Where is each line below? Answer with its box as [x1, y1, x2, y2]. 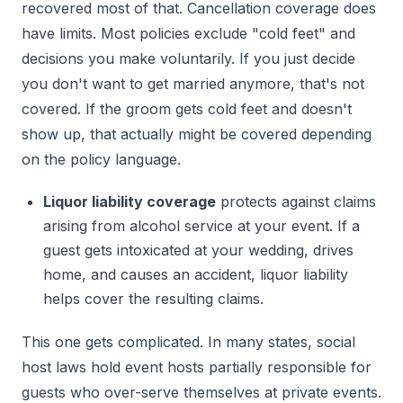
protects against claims [216, 193, 376, 211]
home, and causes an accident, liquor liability [43, 265, 348, 284]
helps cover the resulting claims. [43, 290, 264, 309]
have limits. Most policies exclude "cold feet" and [22, 24, 355, 43]
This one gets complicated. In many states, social [22, 333, 355, 352]
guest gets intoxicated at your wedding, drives [43, 241, 354, 260]
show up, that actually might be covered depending [22, 125, 372, 144]
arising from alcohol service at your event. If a [43, 217, 360, 236]
